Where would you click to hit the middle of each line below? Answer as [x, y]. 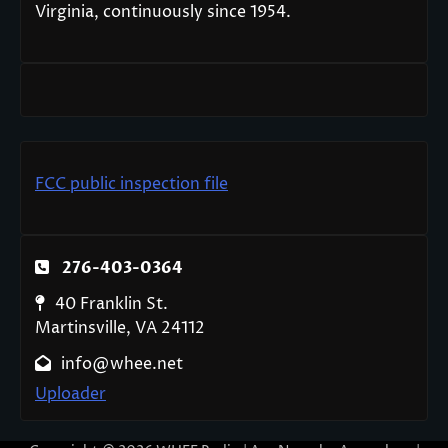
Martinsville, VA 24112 [120, 328]
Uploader [70, 394]
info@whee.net [122, 364]
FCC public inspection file [131, 184]
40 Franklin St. [111, 304]
